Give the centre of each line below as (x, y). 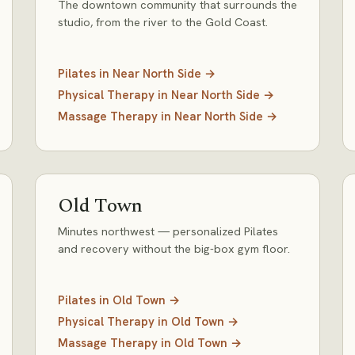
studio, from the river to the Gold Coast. (163, 22)
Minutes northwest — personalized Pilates (168, 231)
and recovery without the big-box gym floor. (174, 248)
